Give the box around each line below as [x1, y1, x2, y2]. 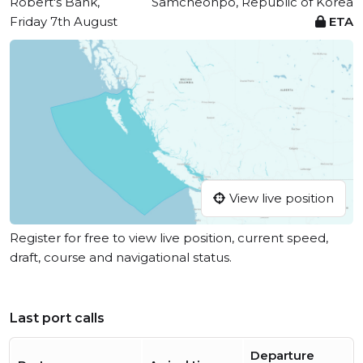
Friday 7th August [10, 14, 117, 29]
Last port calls [10, 310, 105, 327]
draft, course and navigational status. [10, 250, 232, 266]
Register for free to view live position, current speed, [10, 230, 328, 246]
